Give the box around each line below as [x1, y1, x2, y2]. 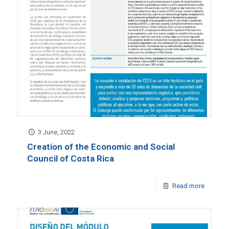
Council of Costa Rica [27, 153, 114, 164]
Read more [172, 181, 204, 190]
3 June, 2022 [38, 128, 75, 136]
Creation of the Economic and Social [27, 141, 175, 152]
